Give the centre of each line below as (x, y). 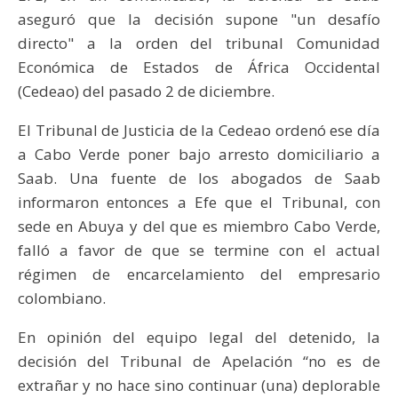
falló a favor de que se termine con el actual (199, 250)
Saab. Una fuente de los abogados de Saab (199, 178)
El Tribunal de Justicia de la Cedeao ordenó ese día (199, 130)
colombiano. (62, 298)
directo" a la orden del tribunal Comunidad (199, 43)
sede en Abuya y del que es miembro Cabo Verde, (199, 226)
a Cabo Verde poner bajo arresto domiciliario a (199, 154)
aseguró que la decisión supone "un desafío (199, 19)
